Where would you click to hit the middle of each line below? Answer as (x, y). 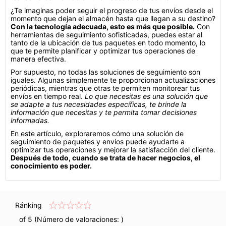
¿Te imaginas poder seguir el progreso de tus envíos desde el (112, 10)
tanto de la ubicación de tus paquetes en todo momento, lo (108, 43)
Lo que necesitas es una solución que (146, 96)
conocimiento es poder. (51, 166)
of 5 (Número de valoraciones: (68, 219)
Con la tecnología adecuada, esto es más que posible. (103, 26)
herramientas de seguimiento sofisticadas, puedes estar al (106, 35)
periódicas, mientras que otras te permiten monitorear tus (105, 88)
